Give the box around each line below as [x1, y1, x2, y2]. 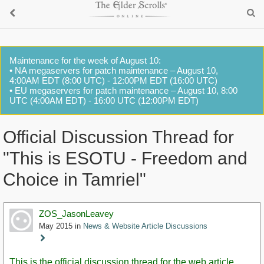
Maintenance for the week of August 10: [9, 55, 161, 65]
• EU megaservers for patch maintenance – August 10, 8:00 [9, 85, 237, 95]
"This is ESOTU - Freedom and [3, 148, 247, 169]
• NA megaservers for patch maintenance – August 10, [9, 65, 218, 75]
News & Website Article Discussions [83, 222, 207, 231]
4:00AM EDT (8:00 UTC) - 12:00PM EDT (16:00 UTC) [9, 75, 217, 85]
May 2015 [39, 222, 72, 231]
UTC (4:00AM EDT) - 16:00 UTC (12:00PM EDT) [9, 95, 199, 105]
